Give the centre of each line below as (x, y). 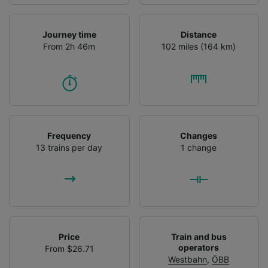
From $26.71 (69, 248)
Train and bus (199, 236)
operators (199, 247)
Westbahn (188, 259)
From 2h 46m (69, 46)
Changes (199, 135)
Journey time (69, 34)
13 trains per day (69, 147)
